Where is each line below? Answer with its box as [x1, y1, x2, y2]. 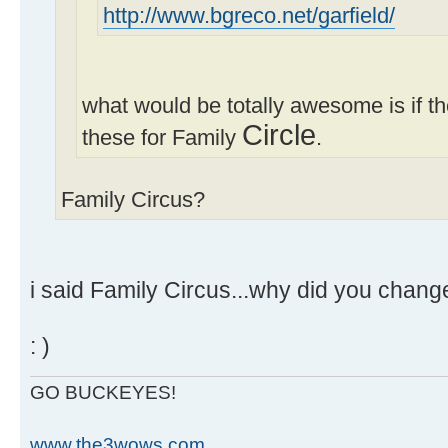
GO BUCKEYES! [30, 381, 176, 403]
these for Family [82, 125, 242, 150]
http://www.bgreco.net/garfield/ [103, 3, 395, 28]
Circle [242, 118, 316, 151]
